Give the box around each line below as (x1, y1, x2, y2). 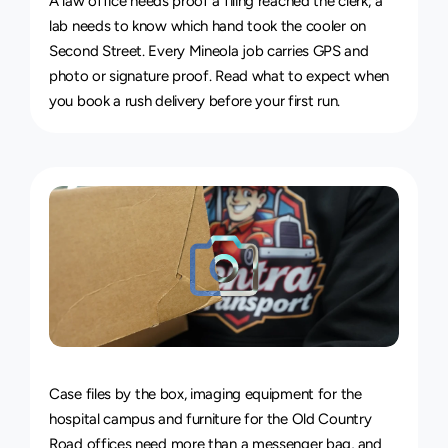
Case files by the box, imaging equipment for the (49, 385, 362, 403)
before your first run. (204, 92, 340, 110)
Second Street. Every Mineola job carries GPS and (49, 42, 369, 60)
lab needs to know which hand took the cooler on (49, 17, 366, 35)
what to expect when (251, 67, 390, 85)
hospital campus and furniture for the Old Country (49, 410, 372, 428)
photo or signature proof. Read (49, 67, 252, 85)
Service (295, 367, 382, 401)
